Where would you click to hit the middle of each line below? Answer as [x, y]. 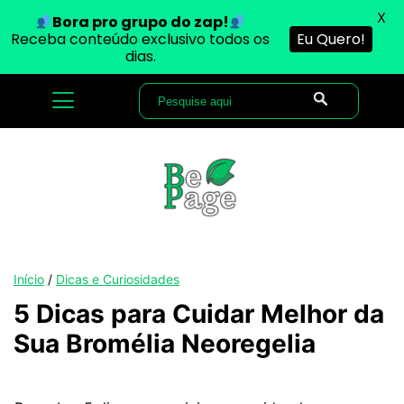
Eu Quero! [331, 39]
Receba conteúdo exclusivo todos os [140, 39]
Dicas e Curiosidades [118, 279]
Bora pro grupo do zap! [140, 22]
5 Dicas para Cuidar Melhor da [199, 314]
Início [29, 279]
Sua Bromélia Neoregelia [165, 344]
